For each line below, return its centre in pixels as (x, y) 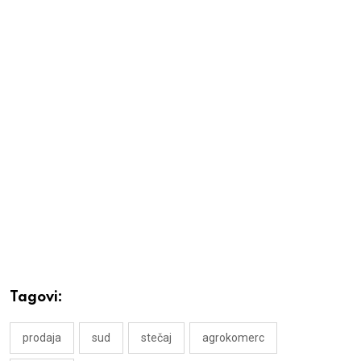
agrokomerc (233, 337)
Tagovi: (36, 297)
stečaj (156, 337)
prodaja (42, 337)
